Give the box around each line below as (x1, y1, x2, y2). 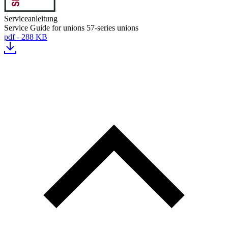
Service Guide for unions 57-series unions (4, 23, 138, 32)
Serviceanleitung (4, 14, 58, 23)
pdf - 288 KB (4, 33, 47, 41)
